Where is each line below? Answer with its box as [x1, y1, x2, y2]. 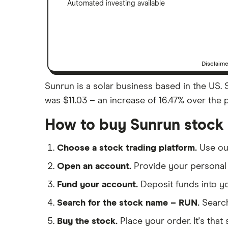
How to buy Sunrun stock [45, 117, 224, 133]
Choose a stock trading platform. [57, 143, 197, 153]
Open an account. [57, 161, 131, 171]
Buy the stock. [57, 216, 118, 226]
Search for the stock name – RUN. [57, 198, 199, 208]
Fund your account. [57, 180, 138, 189]
